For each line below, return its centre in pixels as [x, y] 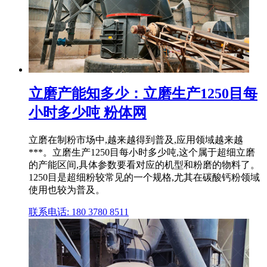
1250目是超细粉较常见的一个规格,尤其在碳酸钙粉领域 [144, 178]
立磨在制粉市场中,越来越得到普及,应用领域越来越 [136, 140]
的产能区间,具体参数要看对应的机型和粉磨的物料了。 [144, 165]
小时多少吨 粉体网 [88, 113]
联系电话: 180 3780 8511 [79, 212]
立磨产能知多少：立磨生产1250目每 [143, 94]
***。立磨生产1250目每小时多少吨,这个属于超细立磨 [142, 153]
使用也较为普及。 [67, 190]
